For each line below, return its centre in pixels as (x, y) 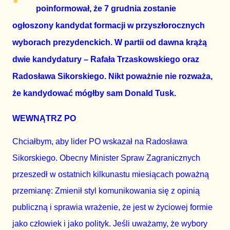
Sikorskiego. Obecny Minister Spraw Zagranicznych (106, 158)
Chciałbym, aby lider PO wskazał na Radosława (100, 141)
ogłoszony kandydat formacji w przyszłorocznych (109, 25)
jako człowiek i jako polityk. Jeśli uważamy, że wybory (110, 223)
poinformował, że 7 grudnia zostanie (106, 8)
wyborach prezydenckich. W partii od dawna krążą (110, 42)
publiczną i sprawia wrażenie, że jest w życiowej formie (112, 207)
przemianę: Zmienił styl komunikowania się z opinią (106, 190)
